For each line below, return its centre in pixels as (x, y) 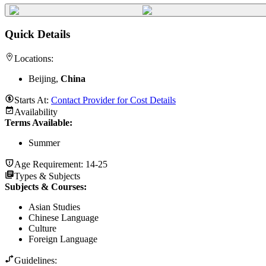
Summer (44, 142)
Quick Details (37, 34)
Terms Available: (39, 122)
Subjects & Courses (44, 186)
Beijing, (45, 78)
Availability (36, 112)
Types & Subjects (47, 176)
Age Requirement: (50, 164)
